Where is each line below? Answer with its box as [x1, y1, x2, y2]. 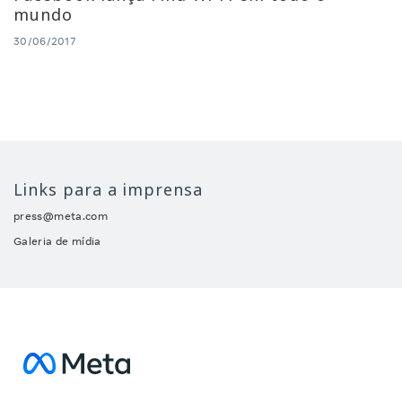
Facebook [21, 354, 122, 382]
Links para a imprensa [13, 179, 203, 201]
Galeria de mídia [13, 234, 101, 249]
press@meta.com [13, 209, 109, 223]
